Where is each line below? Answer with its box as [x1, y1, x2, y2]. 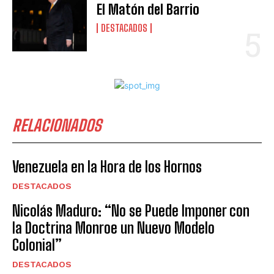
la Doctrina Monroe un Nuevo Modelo [12, 218, 215, 237]
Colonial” [12, 235, 62, 254]
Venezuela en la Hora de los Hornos [12, 157, 202, 176]
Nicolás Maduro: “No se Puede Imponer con [12, 201, 250, 220]
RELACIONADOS [12, 115, 102, 135]
